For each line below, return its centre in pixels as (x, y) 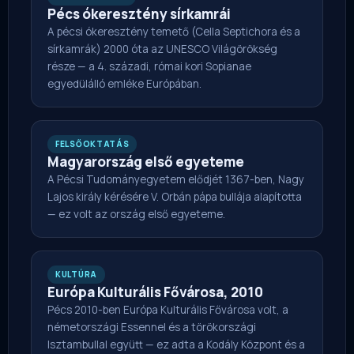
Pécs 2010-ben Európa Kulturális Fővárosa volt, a (168, 310)
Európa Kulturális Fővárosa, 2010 (155, 292)
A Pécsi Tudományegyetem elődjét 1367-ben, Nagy (176, 180)
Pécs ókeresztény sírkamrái (139, 14)
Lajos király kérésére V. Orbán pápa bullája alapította (175, 197)
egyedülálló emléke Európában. (124, 84)
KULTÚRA (76, 275)
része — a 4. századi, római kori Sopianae (149, 67)
